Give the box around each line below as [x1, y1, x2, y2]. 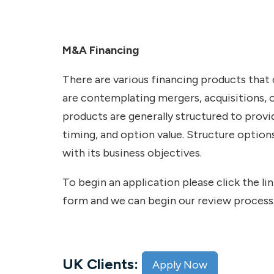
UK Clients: [62, 254, 142, 273]
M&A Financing [62, 43, 141, 57]
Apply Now [152, 257, 207, 272]
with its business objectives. [62, 146, 204, 160]
